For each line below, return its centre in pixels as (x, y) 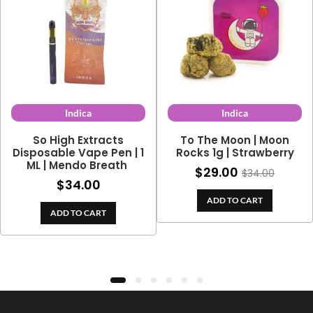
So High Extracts (78, 140)
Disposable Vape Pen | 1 (78, 153)
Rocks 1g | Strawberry (235, 153)
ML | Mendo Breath (78, 166)
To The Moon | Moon (235, 140)
